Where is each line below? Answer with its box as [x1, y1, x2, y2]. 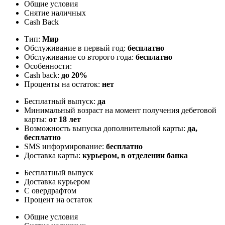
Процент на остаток [24, 195, 92, 204]
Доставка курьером [24, 177, 90, 186]
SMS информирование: [24, 142, 106, 151]
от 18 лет [49, 115, 81, 124]
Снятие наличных [24, 8, 86, 17]
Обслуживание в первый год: [24, 43, 128, 52]
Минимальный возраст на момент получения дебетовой [24, 105, 216, 115]
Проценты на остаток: [24, 79, 102, 88]
